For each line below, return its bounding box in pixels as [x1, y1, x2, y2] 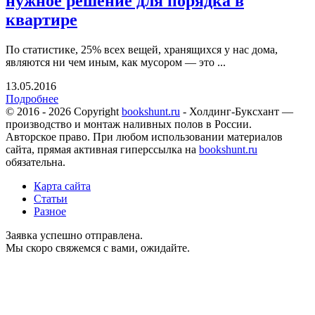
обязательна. [6, 156, 65, 169]
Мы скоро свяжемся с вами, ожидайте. [6, 242, 190, 255]
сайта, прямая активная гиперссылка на [6, 143, 199, 156]
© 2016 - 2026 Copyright [6, 105, 122, 118]
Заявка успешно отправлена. [6, 229, 143, 242]
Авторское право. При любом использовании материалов [6, 131, 283, 143]
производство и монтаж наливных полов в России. [6, 118, 252, 131]
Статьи [34, 193, 67, 205]
